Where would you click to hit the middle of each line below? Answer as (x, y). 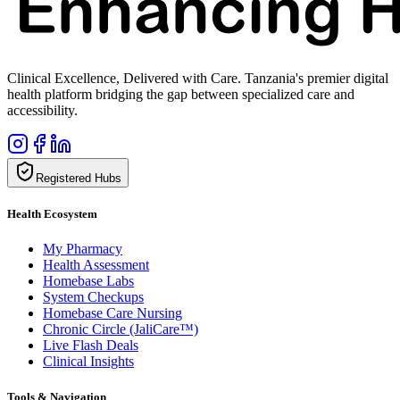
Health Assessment (96, 265)
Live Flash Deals (91, 346)
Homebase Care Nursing (112, 313)
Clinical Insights (88, 362)
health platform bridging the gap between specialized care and (181, 95)
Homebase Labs (88, 281)
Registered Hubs (79, 179)
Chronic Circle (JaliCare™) (121, 329)
